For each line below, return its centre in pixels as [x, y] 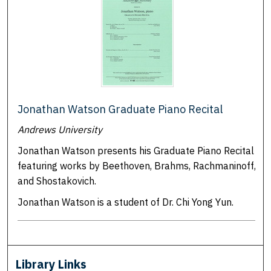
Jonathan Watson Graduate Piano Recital [120, 109]
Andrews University [60, 129]
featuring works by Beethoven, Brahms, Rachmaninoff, [137, 165]
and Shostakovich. [57, 181]
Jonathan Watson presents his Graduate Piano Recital [136, 150]
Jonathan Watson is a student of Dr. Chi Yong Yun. [126, 202]
